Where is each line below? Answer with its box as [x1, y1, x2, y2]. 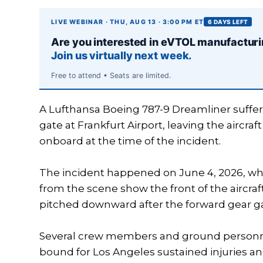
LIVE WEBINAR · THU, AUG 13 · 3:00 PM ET [51, 18, 204, 26]
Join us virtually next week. [51, 49, 192, 62]
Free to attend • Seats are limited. [51, 71, 171, 80]
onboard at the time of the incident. [39, 135, 221, 147]
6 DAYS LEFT [208, 18, 248, 25]
